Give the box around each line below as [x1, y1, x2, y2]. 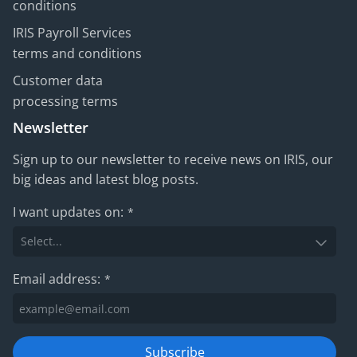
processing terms [13, 92, 118, 110]
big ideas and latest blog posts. [13, 171, 198, 188]
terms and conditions [13, 45, 142, 62]
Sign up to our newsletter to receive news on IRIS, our [13, 151, 333, 168]
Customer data [13, 72, 103, 89]
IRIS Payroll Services [13, 24, 131, 41]
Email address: [13, 270, 100, 288]
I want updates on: [13, 203, 124, 221]
